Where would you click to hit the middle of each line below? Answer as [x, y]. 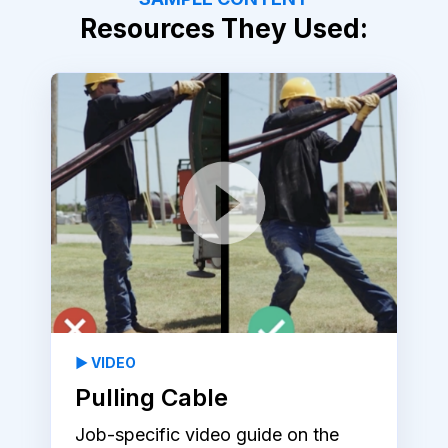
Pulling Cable [151, 398]
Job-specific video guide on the [207, 435]
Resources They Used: [224, 28]
